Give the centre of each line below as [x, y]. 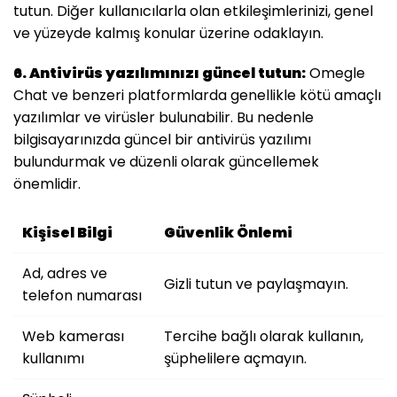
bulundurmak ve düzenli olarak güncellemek [166, 161]
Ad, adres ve [65, 273]
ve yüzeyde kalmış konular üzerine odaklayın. [168, 33]
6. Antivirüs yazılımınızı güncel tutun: [160, 73]
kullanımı [53, 358]
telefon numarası [82, 295]
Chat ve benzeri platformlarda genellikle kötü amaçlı [197, 95]
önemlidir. [47, 183]
